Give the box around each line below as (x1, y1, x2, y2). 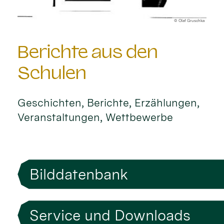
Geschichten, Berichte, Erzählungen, (17, 96, 200, 109)
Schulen (17, 62, 87, 83)
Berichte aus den (17, 41, 158, 62)
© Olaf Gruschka (173, 18, 204, 23)
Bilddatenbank (29, 165, 128, 183)
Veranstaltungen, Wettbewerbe (17, 110, 173, 123)
